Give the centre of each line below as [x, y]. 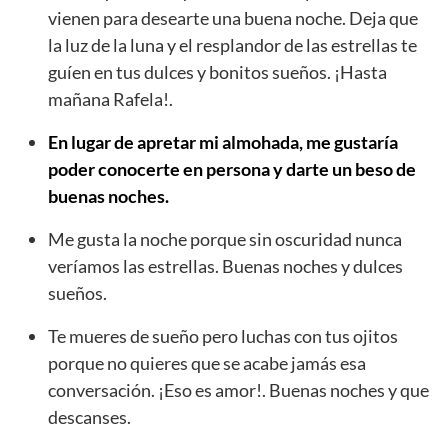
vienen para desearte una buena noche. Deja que [233, 17]
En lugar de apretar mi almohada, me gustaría [223, 141]
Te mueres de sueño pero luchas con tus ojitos [223, 335]
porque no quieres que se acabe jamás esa [207, 362]
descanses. [89, 416]
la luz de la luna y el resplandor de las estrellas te [232, 44]
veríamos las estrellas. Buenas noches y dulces [225, 265]
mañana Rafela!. [110, 98]
